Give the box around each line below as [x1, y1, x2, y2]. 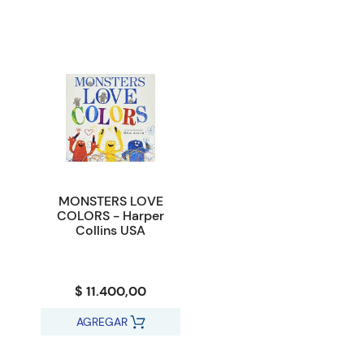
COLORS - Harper [57, 207, 164, 225]
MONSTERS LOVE [58, 193, 163, 210]
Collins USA [76, 222, 145, 240]
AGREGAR [76, 314, 128, 330]
